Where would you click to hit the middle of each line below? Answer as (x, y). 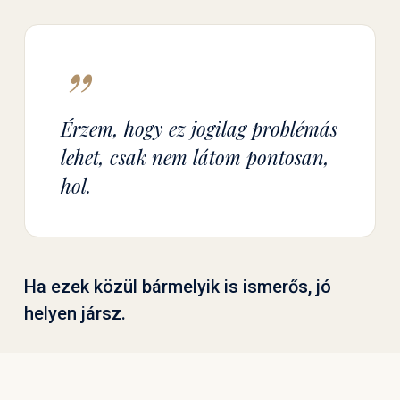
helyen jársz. (75, 313)
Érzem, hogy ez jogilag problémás (200, 129)
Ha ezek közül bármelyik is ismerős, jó (177, 286)
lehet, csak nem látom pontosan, (196, 158)
